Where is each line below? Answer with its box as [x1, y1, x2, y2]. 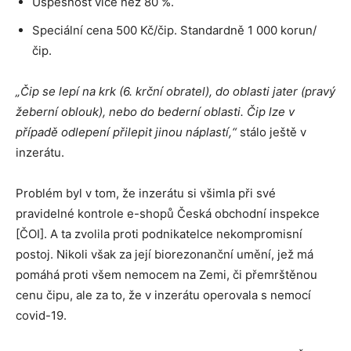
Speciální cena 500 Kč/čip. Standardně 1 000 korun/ [32, 23, 317, 38]
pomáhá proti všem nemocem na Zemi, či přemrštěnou [16, 267, 317, 282]
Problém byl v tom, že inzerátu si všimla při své [16, 186, 276, 201]
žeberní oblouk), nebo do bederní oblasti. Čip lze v [16, 104, 295, 119]
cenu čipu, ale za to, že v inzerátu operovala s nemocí [16, 288, 311, 302]
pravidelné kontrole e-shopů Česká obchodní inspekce [16, 206, 320, 221]
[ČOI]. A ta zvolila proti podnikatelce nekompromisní [16, 226, 302, 241]
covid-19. [16, 308, 67, 323]
